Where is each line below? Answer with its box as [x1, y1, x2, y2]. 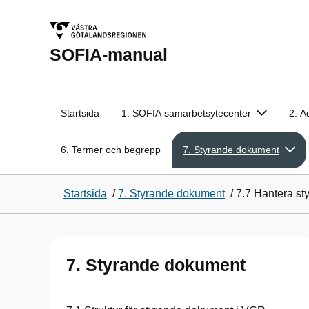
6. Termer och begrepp [61, 144, 161, 155]
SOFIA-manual [50, 45, 168, 64]
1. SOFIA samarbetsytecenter [121, 108, 251, 119]
